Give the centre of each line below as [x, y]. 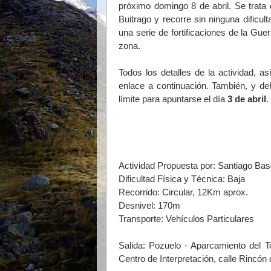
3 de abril [247, 99]
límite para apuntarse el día [173, 99]
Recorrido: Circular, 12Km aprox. [183, 192]
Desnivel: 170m [149, 206]
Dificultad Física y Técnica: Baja [182, 179]
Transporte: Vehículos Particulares [186, 219]
